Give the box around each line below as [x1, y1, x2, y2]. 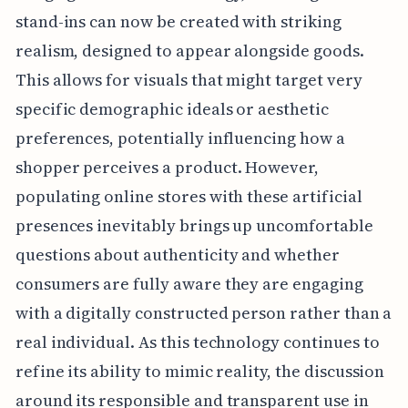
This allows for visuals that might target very [15, 67, 362, 91]
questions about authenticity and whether [15, 242, 340, 266]
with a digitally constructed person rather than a [15, 301, 393, 324]
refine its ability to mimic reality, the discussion [15, 359, 385, 382]
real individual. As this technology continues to [15, 330, 380, 353]
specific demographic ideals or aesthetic [15, 97, 329, 120]
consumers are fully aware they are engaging [15, 271, 363, 295]
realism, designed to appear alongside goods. [15, 38, 364, 62]
